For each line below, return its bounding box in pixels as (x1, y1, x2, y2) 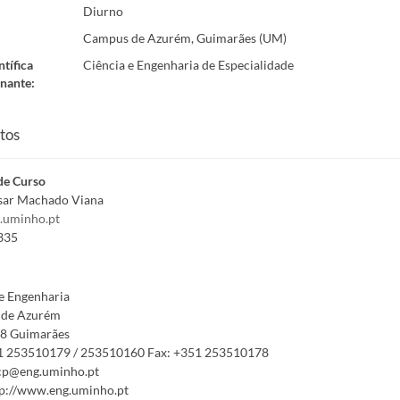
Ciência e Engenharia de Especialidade (82, 57, 294, 72)
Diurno (82, 3, 123, 19)
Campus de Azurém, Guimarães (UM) (82, 29, 287, 46)
